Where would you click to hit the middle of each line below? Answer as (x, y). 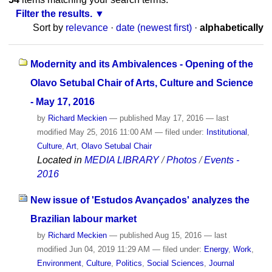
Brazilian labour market (83, 219)
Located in (59, 160)
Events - (221, 160)
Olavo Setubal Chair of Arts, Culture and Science (141, 83)
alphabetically (232, 28)
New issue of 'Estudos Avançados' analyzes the (140, 200)
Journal (221, 263)
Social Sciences (175, 263)
